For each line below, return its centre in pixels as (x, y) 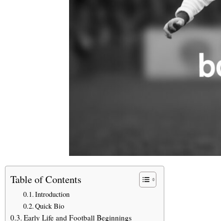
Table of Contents (46, 179)
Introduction (53, 194)
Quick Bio (50, 206)
